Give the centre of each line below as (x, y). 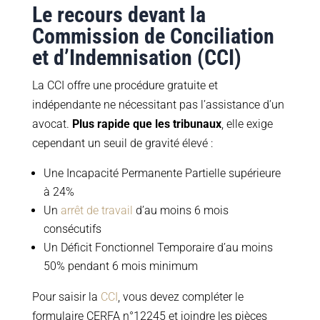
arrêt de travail (96, 211)
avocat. (52, 124)
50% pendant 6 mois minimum (120, 266)
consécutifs (72, 229)
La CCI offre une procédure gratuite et (125, 86)
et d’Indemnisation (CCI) (136, 58)
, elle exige (247, 124)
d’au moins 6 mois (180, 211)
